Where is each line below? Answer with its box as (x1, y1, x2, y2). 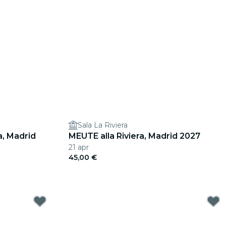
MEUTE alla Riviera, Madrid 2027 (69, 131, 200, 141)
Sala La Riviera (78, 121, 128, 130)
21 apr (69, 143, 89, 152)
